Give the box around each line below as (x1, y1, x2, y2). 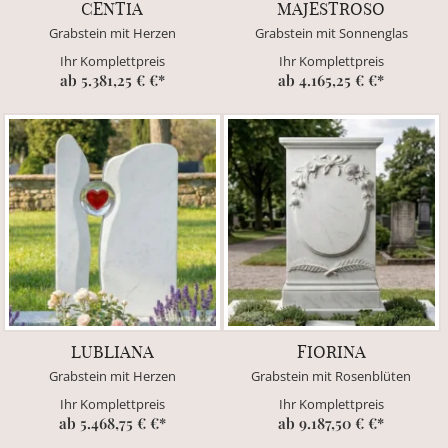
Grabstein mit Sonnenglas (254, 23, 408, 42)
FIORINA (296, 339, 366, 362)
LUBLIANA (70, 339, 154, 362)
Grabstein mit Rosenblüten (251, 366, 412, 385)
